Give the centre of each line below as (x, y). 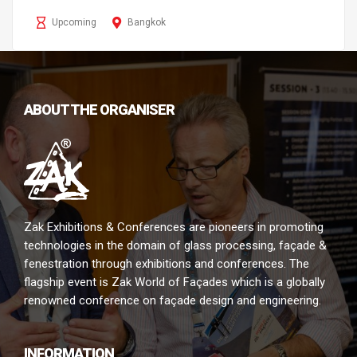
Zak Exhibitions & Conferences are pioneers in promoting (174, 228)
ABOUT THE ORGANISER (99, 110)
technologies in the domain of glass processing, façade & (175, 246)
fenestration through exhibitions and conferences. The (167, 264)
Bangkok (147, 23)
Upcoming (74, 23)
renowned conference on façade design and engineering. (173, 301)
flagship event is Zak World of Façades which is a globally (175, 282)
